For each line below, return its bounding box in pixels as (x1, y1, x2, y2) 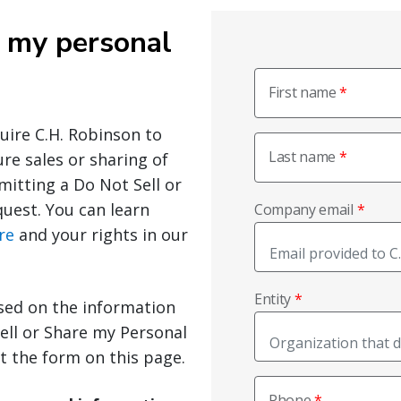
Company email (254, 200, 354, 219)
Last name (269, 147, 337, 166)
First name (269, 82, 337, 102)
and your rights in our (14, 224, 188, 245)
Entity (254, 289, 292, 309)
